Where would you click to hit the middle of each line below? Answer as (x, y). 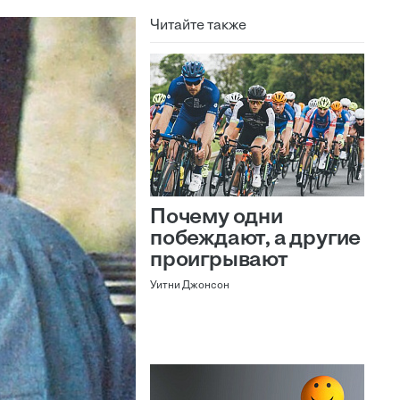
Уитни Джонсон (190, 286)
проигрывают (219, 261)
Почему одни (217, 218)
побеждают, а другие (256, 239)
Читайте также (198, 26)
